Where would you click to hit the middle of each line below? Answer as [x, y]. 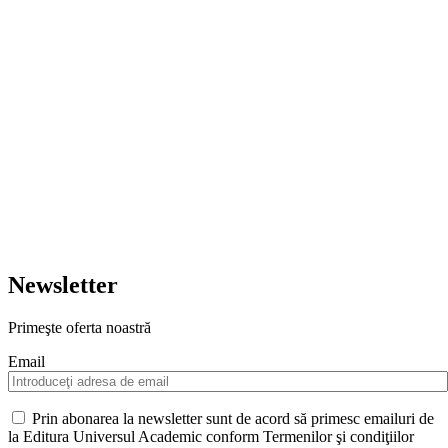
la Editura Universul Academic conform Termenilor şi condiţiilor [211, 437]
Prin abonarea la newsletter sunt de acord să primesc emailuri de [231, 419]
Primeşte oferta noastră [79, 328]
